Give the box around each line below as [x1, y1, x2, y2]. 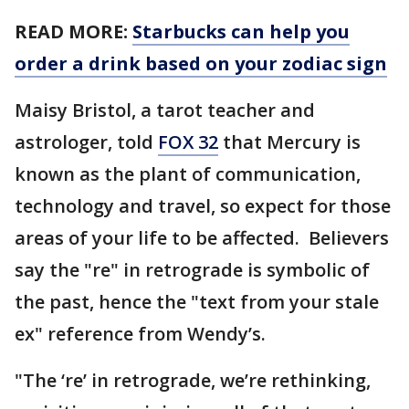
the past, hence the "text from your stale [15, 288, 379, 314]
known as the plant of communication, [15, 161, 361, 186]
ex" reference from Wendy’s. [15, 320, 266, 346]
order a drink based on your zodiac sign [15, 50, 387, 76]
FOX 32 [158, 129, 218, 154]
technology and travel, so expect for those [15, 193, 391, 218]
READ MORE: [15, 18, 132, 44]
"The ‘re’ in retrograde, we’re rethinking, [15, 367, 371, 393]
